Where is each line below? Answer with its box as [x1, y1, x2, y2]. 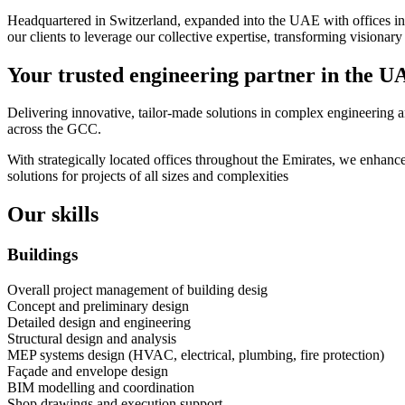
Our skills [7, 202, 99, 227]
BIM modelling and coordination [7, 379, 194, 395]
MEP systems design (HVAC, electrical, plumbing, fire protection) [7, 346, 384, 363]
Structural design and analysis [7, 330, 176, 346]
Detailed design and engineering [7, 314, 191, 330]
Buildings [7, 245, 78, 265]
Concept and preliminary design [7, 297, 189, 314]
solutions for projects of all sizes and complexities [7, 168, 288, 184]
